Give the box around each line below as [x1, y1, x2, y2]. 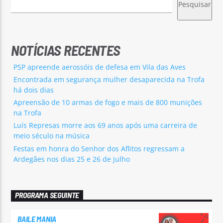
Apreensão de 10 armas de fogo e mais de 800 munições [13, 98, 203, 108]
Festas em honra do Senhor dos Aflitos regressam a [13, 143, 185, 153]
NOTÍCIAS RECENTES [11, 41, 120, 59]
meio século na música [13, 131, 90, 141]
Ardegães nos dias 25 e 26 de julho [13, 154, 130, 164]
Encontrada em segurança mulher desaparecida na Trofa [13, 74, 205, 84]
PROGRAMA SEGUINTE [15, 190, 79, 200]
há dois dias [13, 85, 54, 95]
